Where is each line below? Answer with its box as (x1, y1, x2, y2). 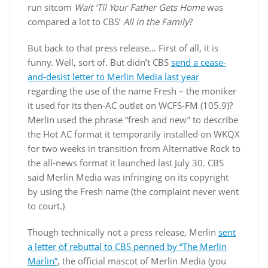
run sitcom (28, 1, 74, 13)
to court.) (28, 200, 65, 212)
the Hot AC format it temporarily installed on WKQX (28, 128, 240, 140)
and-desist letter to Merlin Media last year (28, 71, 199, 83)
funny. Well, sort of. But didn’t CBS (28, 56, 171, 68)
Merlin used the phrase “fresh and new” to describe (28, 114, 238, 126)
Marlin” (28, 255, 57, 267)
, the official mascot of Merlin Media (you (57, 255, 226, 267)
